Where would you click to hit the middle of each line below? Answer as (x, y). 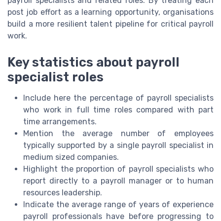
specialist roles (55, 77)
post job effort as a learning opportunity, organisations (110, 12)
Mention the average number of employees (118, 133)
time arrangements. (60, 121)
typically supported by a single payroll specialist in (118, 145)
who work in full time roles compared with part (118, 110)
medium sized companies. (71, 157)
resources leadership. (63, 192)
